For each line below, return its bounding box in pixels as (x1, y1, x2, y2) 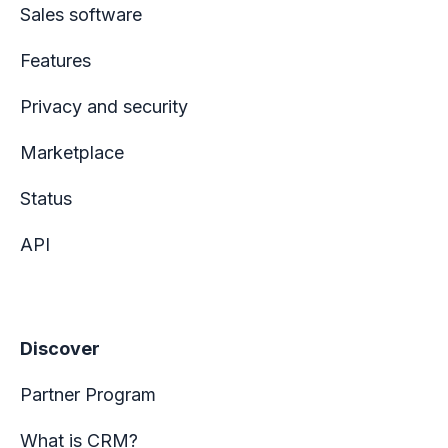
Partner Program (20, 384, 156, 406)
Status (20, 188, 72, 210)
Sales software (20, 4, 142, 26)
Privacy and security (20, 96, 188, 118)
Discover (20, 338, 100, 360)
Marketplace (20, 142, 124, 164)
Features (20, 50, 91, 72)
